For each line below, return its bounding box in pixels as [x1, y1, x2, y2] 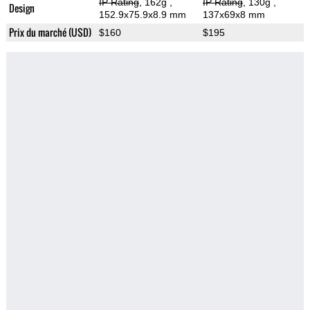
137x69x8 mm [202, 9, 265, 21]
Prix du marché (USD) [8, 25, 91, 40]
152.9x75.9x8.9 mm [98, 9, 186, 21]
